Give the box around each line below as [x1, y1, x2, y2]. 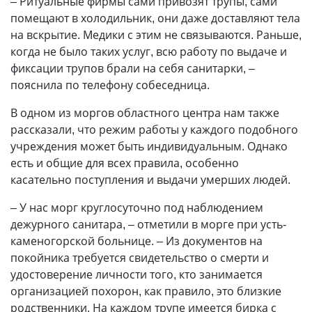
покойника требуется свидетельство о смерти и [10, 250, 269, 265]
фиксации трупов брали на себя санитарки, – [10, 61, 255, 76]
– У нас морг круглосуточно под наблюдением [10, 200, 263, 215]
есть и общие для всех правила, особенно [10, 155, 239, 171]
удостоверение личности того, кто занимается [10, 267, 263, 282]
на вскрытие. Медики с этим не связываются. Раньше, [10, 27, 302, 42]
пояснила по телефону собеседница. [10, 77, 210, 93]
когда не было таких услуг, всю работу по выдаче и [10, 44, 287, 59]
